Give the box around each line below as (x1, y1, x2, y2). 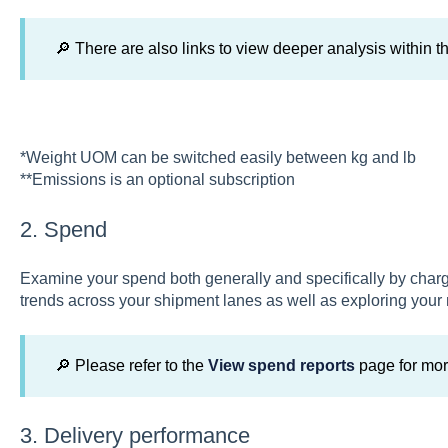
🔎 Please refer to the (54, 356, 204, 374)
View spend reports (207, 356, 355, 374)
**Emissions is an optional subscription (19, 170, 295, 188)
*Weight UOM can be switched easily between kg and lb (19, 148, 416, 166)
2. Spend (19, 216, 107, 242)
